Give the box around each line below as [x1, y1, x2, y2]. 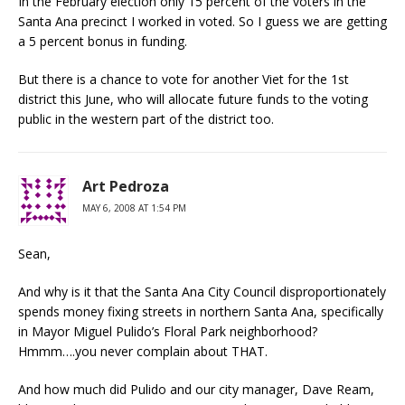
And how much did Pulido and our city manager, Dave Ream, [18, 381, 374, 398]
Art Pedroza [82, 176, 169, 196]
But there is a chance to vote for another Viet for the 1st [18, 71, 349, 88]
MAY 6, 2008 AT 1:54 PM [82, 202, 186, 214]
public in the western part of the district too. [18, 110, 274, 127]
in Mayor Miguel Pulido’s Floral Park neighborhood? [18, 323, 317, 340]
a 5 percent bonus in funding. [18, 33, 187, 50]
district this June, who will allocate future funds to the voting [18, 90, 368, 108]
